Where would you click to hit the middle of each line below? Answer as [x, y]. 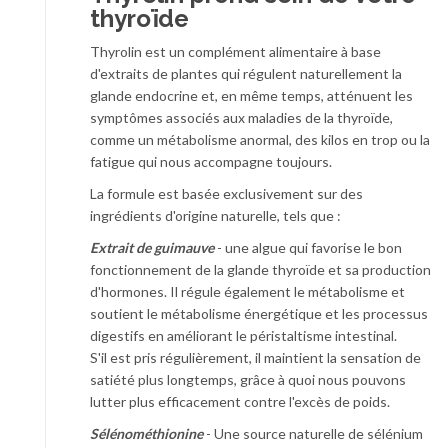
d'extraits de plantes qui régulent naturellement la [246, 73]
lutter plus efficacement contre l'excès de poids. [240, 401]
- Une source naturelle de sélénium [313, 433]
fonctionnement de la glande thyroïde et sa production [260, 269]
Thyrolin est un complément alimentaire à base [235, 51]
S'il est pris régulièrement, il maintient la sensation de [255, 357]
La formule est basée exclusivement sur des [226, 193]
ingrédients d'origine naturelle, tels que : [215, 215]
